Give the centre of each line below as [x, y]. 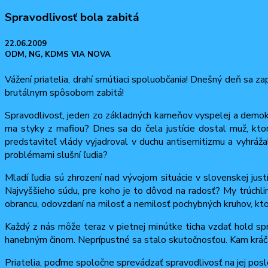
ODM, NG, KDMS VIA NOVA [58, 54]
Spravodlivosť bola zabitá [72, 17]
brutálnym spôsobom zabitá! [64, 92]
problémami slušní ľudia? [56, 155]
